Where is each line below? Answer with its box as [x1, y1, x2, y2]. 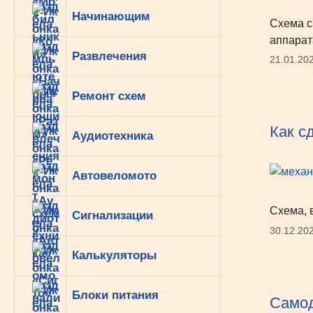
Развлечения [72, 50, 147, 63]
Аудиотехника [72, 129, 153, 143]
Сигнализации [72, 209, 153, 222]
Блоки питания [72, 289, 159, 302]
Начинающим [72, 10, 150, 23]
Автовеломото [72, 169, 156, 182]
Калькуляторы [72, 249, 157, 262]
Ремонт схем [72, 89, 146, 103]
